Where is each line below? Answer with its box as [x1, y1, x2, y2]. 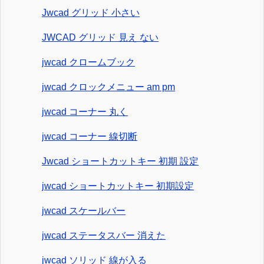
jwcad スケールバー [42, 206, 126, 216]
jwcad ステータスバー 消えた [42, 230, 166, 241]
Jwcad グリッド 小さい [42, 8, 140, 18]
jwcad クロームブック [42, 57, 135, 68]
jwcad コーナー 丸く [42, 107, 128, 117]
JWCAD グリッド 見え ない [42, 32, 159, 43]
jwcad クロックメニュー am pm [42, 82, 175, 93]
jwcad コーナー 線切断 [42, 131, 137, 142]
